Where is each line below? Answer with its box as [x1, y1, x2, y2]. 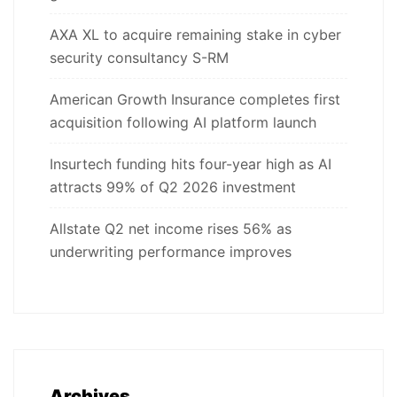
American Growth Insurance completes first [50, 90, 340, 108]
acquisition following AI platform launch [50, 113, 316, 131]
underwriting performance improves [50, 242, 292, 261]
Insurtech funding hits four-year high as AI [50, 154, 331, 173]
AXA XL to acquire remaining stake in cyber [50, 25, 341, 43]
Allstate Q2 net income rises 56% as [50, 219, 292, 237]
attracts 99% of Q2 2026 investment [50, 177, 296, 196]
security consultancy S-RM [50, 48, 229, 66]
